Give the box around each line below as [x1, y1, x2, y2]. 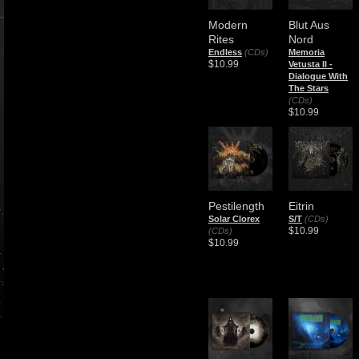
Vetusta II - [288, 59, 333, 69]
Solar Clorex [208, 214, 260, 224]
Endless [208, 47, 242, 57]
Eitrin [288, 200, 314, 212]
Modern [208, 18, 248, 31]
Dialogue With [288, 71, 348, 81]
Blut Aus [288, 18, 329, 31]
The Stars [288, 83, 329, 93]
